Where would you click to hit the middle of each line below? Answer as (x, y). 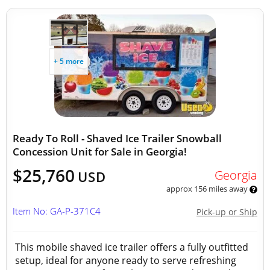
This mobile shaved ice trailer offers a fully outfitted (132, 247)
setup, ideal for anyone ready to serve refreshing (126, 260)
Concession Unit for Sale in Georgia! (100, 152)
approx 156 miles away (208, 189)
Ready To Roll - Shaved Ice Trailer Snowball (117, 138)
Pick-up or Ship (227, 212)
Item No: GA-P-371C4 (57, 211)
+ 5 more (69, 61)
